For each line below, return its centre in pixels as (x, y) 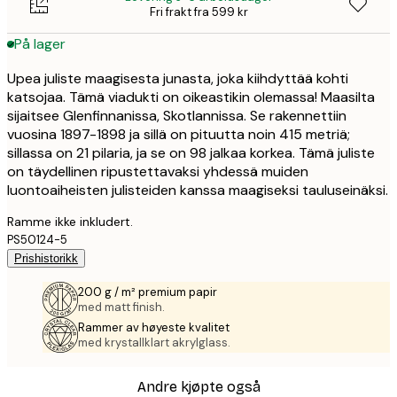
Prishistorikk (46, 258)
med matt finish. (121, 307)
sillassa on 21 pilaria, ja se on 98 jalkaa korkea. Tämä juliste (191, 152)
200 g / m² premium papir (148, 292)
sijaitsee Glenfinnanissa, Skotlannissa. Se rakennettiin (177, 115)
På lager (40, 44)
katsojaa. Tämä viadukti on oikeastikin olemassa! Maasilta (191, 97)
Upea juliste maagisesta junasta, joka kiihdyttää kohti (178, 78)
